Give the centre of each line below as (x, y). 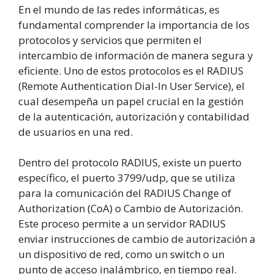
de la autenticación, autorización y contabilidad (134, 116)
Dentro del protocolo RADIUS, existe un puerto (130, 163)
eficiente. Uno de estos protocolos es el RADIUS (131, 70)
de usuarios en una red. (76, 131)
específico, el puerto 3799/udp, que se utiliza (127, 178)
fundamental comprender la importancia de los (134, 24)
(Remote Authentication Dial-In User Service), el (131, 86)
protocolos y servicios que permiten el (110, 40)
